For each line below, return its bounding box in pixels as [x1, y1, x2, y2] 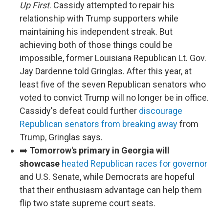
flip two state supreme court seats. [20, 198, 155, 209]
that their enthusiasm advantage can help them [20, 185, 202, 196]
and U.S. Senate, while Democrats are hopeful [20, 172, 195, 182]
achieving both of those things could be [20, 40, 173, 50]
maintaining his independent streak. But [20, 26, 173, 37]
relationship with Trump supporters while [20, 13, 178, 24]
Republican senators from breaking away [20, 119, 177, 130]
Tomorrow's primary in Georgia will [29, 145, 170, 156]
